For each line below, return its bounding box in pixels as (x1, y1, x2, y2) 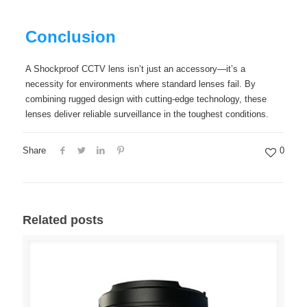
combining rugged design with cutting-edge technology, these (25, 94, 267, 105)
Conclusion (25, 27, 116, 47)
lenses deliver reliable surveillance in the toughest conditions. (25, 109, 269, 120)
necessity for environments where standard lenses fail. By (25, 79, 256, 90)
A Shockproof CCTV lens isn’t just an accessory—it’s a (25, 64, 245, 75)
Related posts (23, 213, 103, 228)
